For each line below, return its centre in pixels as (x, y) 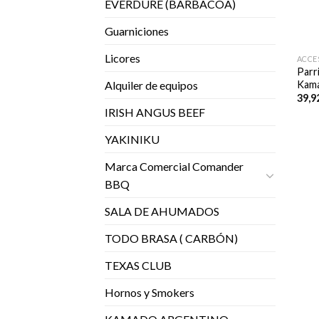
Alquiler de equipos (151, 85)
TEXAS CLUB (138, 266)
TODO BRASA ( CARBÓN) (171, 239)
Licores (122, 58)
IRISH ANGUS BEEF (155, 113)
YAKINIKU (132, 140)
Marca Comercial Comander (174, 167)
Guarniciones (137, 31)
